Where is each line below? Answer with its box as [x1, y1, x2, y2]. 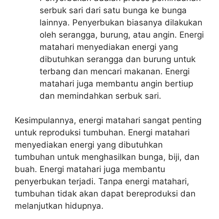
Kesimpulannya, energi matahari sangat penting [15, 115, 201, 125]
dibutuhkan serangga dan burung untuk [40, 54, 196, 64]
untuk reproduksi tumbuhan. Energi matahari [15, 128, 190, 137]
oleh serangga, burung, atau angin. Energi [40, 29, 204, 40]
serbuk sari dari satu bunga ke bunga [40, 5, 187, 15]
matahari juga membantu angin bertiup [40, 78, 193, 88]
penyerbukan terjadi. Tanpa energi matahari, [15, 176, 189, 186]
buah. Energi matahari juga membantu [15, 164, 165, 174]
